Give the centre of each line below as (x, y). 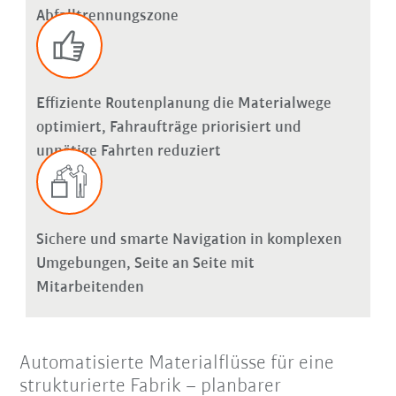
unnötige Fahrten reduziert (128, 152)
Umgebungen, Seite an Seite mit (145, 263)
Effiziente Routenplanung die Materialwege (183, 104)
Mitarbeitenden (90, 287)
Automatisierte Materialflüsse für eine (177, 363)
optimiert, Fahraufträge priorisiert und (168, 128)
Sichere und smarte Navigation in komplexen (189, 240)
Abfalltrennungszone (107, 16)
